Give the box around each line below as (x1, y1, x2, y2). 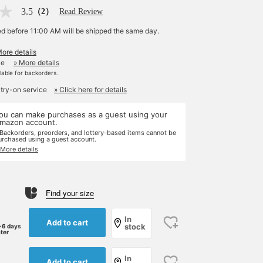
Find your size (46, 187, 94, 198)
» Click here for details (54, 85, 127, 94)
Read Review (59, 7, 103, 16)
